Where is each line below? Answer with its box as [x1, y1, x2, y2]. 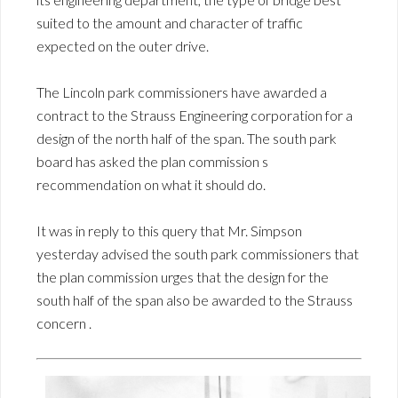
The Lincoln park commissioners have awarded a [36, 83, 327, 100]
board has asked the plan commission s [36, 152, 268, 170]
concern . [36, 314, 92, 331]
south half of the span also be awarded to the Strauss [36, 291, 353, 308]
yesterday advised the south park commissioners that [36, 244, 359, 262]
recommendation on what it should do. [36, 175, 266, 193]
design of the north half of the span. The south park [36, 129, 337, 147]
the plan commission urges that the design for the [36, 267, 329, 285]
